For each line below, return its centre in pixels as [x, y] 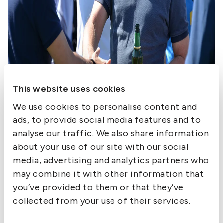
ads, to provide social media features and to [107, 120]
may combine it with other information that [108, 174]
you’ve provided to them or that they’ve [98, 187]
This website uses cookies [69, 89]
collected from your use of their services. [102, 201]
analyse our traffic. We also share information [111, 133]
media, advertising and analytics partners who [111, 160]
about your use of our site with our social [101, 147]
